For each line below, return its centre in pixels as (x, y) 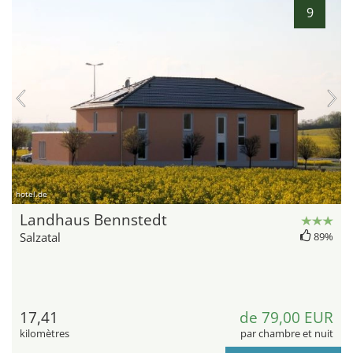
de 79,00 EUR (286, 318)
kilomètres (45, 334)
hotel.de (32, 194)
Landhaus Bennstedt (93, 220)
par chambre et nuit (287, 334)
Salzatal (40, 238)
